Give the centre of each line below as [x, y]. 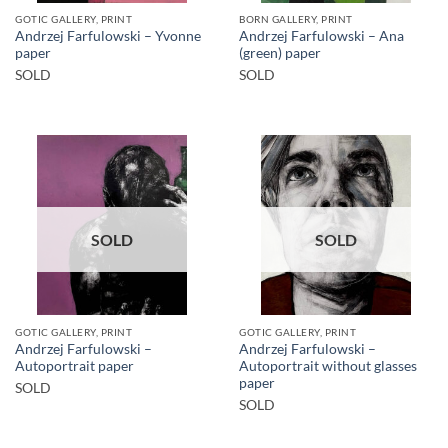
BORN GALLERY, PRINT [296, 19]
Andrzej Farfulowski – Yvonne [108, 36]
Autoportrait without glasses [328, 365]
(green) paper [280, 53]
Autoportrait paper [74, 365]
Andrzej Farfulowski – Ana [321, 36]
